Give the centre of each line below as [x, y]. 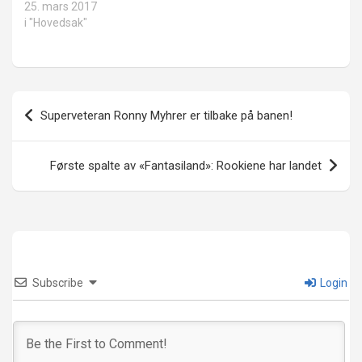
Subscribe [58, 283]
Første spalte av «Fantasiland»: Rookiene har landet [186, 166]
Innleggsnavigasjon [99, 103]
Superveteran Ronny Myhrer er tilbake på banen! [166, 116]
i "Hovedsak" [56, 23]
